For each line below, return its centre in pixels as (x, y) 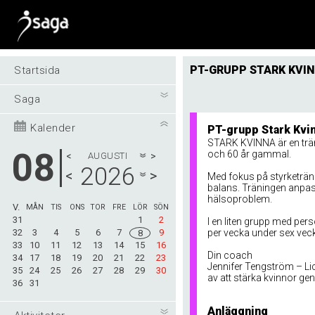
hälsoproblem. (240, 199)
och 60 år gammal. (249, 154)
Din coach (230, 255)
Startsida (37, 70)
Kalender (51, 128)
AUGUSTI (108, 156)
